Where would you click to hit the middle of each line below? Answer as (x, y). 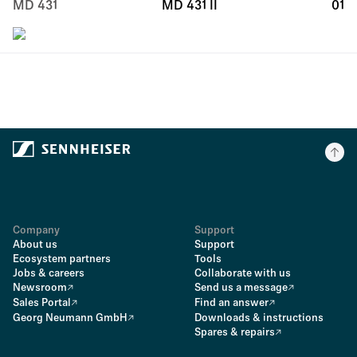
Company (36, 231)
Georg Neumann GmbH (70, 318)
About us (35, 245)
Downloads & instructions (259, 318)
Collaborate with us (243, 274)
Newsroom (40, 288)
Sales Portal (42, 303)
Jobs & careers (49, 274)
